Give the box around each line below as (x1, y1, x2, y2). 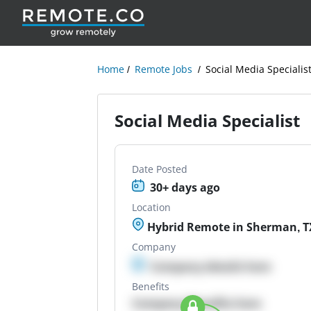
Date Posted (132, 162, 188, 176)
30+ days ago (150, 180, 221, 195)
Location (132, 201, 171, 214)
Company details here (150, 259, 271, 274)
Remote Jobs (135, 62, 193, 76)
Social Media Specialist (115, 109, 301, 132)
